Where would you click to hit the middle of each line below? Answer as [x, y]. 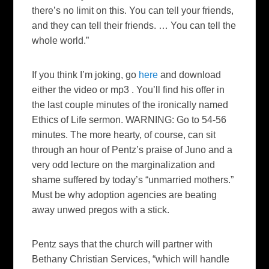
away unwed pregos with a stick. [101, 210]
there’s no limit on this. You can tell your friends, [133, 10]
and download [190, 74]
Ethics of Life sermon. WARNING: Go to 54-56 [129, 119]
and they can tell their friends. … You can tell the [134, 25]
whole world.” [61, 40]
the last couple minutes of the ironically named [130, 104]
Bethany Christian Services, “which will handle [131, 259]
